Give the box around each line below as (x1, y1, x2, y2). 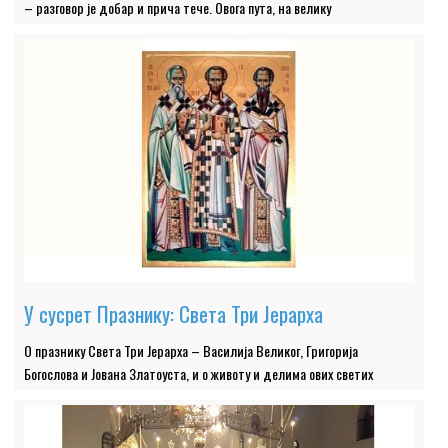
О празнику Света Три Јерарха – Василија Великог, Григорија (24, 340, 359, 362)
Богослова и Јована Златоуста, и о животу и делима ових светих (24, 363, 374, 385)
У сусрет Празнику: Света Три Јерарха (24, 298, 324, 330)
